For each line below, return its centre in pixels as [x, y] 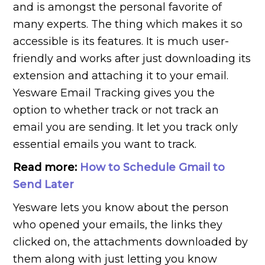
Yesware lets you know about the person [121, 208]
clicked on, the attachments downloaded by [131, 242]
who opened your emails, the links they [118, 225]
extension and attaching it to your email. [121, 76]
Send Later [44, 185]
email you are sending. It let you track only [126, 127]
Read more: [47, 168]
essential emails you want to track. [105, 145]
